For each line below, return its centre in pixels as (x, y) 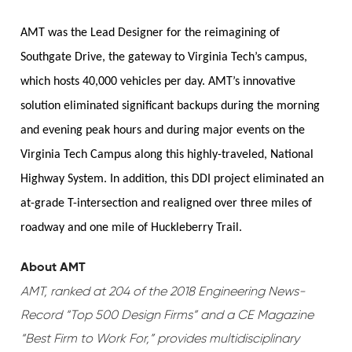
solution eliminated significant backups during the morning (170, 106)
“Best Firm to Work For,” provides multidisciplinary (159, 339)
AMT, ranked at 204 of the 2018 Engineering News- (163, 291)
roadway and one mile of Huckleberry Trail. (131, 228)
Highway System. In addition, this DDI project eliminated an (172, 180)
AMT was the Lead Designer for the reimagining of (150, 33)
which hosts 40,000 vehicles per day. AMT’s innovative (158, 82)
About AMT (53, 268)
